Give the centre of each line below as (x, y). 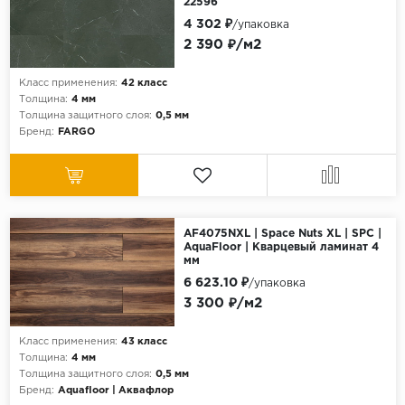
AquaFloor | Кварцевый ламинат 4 (281, 248)
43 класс (144, 342)
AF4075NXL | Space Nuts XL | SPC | (282, 234)
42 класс (144, 84)
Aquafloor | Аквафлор (115, 391)
